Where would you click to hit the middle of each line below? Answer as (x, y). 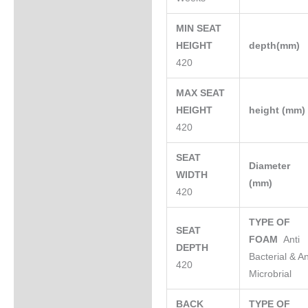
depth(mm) (276, 45)
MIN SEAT (199, 28)
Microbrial (271, 274)
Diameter (270, 166)
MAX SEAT (201, 93)
